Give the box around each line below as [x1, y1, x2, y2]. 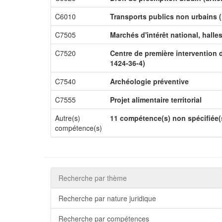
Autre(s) [55, 113, 80, 123]
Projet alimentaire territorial [110, 95, 202, 105]
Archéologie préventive [110, 76, 189, 86]
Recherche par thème [58, 173, 127, 183]
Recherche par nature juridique [58, 193, 156, 203]
